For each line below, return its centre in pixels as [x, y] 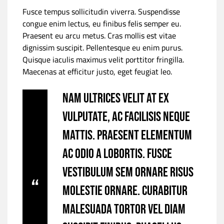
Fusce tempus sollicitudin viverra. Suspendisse [101, 11]
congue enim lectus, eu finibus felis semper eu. [102, 23]
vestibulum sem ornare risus [128, 172]
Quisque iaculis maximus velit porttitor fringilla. [103, 59]
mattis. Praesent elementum [127, 135]
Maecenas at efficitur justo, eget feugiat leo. [97, 71]
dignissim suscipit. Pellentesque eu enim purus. [102, 47]
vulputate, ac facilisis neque [126, 117]
